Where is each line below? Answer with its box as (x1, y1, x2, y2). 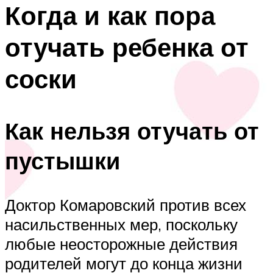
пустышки (5, 145, 120, 175)
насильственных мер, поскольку (5, 214, 238, 234)
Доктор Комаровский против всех (5, 194, 246, 214)
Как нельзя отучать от (5, 115, 259, 146)
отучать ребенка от (5, 31, 249, 63)
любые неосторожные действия (5, 233, 238, 253)
